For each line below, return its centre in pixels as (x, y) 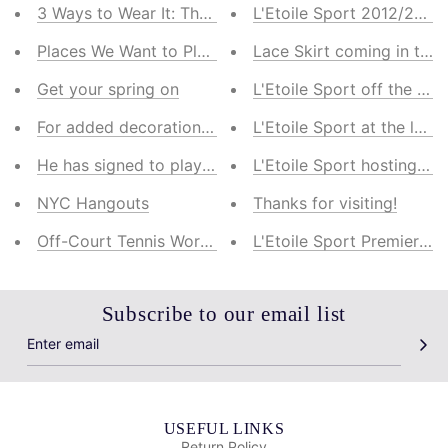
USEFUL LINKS (224, 428)
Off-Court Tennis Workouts (139, 240)
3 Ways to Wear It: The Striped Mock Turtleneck (218, 12)
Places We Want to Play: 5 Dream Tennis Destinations (239, 50)
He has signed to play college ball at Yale (194, 164)
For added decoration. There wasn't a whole (204, 126)
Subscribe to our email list (224, 313)
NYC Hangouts (93, 202)
